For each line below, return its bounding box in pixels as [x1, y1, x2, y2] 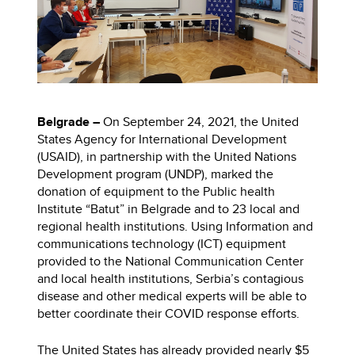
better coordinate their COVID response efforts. [37, 304, 303, 323]
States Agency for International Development [37, 130, 288, 149]
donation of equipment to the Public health [37, 182, 276, 201]
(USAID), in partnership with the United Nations [37, 147, 297, 166]
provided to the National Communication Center [37, 252, 304, 271]
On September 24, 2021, [103, 113, 238, 132]
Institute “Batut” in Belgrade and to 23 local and [37, 200, 300, 219]
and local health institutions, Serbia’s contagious [37, 269, 304, 288]
